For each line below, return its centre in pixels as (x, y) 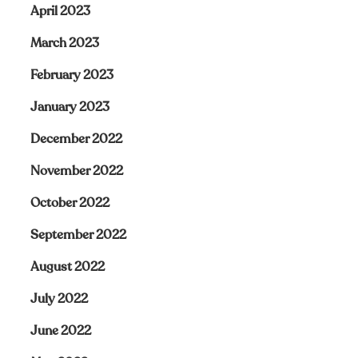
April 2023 (60, 11)
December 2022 (76, 139)
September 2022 (78, 235)
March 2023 (64, 43)
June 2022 (60, 331)
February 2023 (72, 75)
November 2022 (76, 171)
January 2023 (70, 107)
